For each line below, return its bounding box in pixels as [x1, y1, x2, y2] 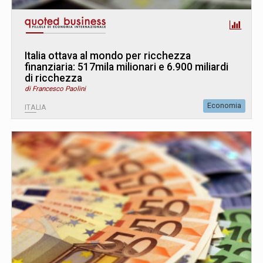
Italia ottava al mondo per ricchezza [25, 50, 191, 62]
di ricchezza [25, 72, 82, 85]
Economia [207, 102, 241, 110]
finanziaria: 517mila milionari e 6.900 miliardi [25, 61, 228, 73]
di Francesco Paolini [25, 85, 86, 93]
